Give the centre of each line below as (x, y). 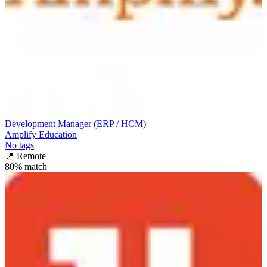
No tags (19, 145)
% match (31, 166)
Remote (31, 156)
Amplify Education (41, 134)
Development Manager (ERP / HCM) (75, 123)
